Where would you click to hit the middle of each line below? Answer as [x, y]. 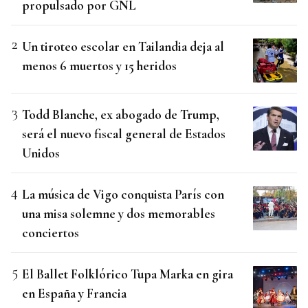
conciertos [51, 233]
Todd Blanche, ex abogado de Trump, [121, 115]
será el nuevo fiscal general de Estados [124, 134]
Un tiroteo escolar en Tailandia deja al [123, 47]
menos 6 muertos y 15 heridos [99, 66]
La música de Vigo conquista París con [123, 195]
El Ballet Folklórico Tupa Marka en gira [128, 274]
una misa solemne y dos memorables [119, 214]
